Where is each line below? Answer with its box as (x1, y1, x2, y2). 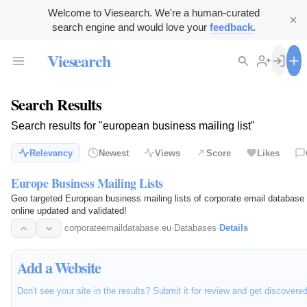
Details (219, 223, 248, 234)
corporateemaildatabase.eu (64, 223, 171, 234)
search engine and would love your (51, 21, 210, 33)
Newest (99, 147, 129, 158)
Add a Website (17, 256, 101, 279)
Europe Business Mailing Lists (11, 174, 163, 193)
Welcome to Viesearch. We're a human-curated (47, 7, 260, 19)
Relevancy (29, 147, 73, 158)
